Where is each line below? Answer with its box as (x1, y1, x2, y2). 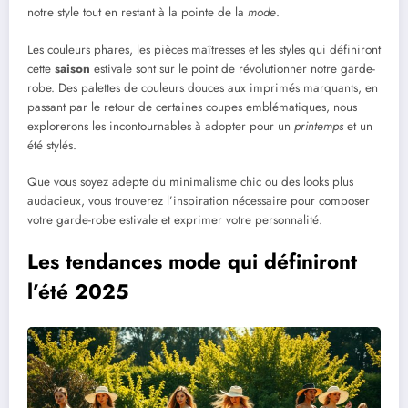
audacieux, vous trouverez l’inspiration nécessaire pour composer (27, 191, 370, 209)
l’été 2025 (27, 276, 129, 306)
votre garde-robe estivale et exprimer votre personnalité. (27, 210, 322, 229)
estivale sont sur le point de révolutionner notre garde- (90, 59, 375, 77)
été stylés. (27, 136, 76, 154)
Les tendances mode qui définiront (27, 246, 357, 276)
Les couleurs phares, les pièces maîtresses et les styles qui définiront (27, 40, 381, 58)
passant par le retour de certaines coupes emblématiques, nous (27, 97, 357, 116)
